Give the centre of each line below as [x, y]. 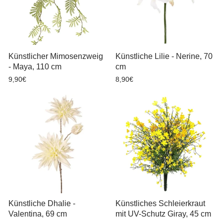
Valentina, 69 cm [38, 214]
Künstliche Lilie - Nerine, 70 [164, 56]
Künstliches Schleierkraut [160, 203]
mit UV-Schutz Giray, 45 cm [163, 214]
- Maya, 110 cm [35, 67]
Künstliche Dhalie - [42, 203]
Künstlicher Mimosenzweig [56, 56]
